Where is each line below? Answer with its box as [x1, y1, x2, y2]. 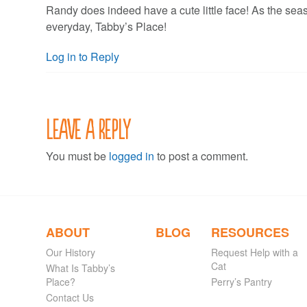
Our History [46, 245, 96, 260]
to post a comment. [154, 148, 249, 164]
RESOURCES [210, 223, 289, 242]
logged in [109, 148, 155, 164]
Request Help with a [210, 245, 298, 260]
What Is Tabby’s [46, 261, 116, 275]
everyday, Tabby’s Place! [46, 19, 167, 35]
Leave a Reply [46, 114, 132, 142]
